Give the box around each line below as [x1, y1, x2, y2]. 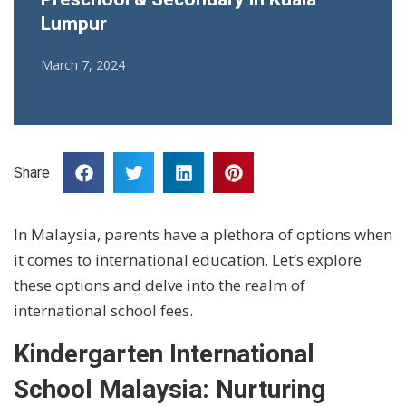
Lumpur [41, 13, 107, 34]
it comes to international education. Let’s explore [14, 248, 362, 270]
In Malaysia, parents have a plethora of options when [14, 223, 392, 245]
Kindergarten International [14, 338, 314, 369]
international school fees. [14, 299, 193, 321]
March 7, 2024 [41, 56, 125, 73]
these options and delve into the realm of [14, 274, 305, 295]
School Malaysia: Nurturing [14, 373, 325, 404]
